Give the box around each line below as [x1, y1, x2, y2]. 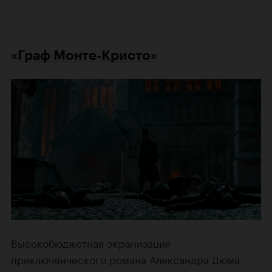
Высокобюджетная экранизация [11, 234, 171, 251]
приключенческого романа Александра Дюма [11, 251, 240, 267]
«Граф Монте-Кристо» [11, 47, 157, 64]
